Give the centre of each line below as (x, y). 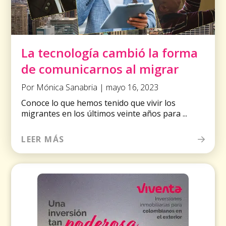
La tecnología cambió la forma (110, 53)
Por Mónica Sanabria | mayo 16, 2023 (90, 88)
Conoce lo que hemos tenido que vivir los (99, 103)
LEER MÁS (43, 139)
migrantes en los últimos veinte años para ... (104, 114)
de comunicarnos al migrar (100, 69)
